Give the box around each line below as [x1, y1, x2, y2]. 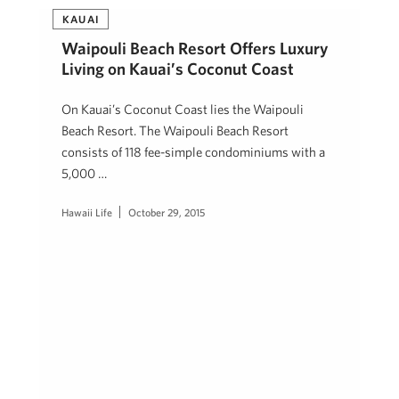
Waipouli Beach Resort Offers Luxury [61, 38, 328, 58]
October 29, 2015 [128, 206, 205, 218]
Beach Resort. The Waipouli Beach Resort [61, 123, 289, 138]
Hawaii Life [61, 206, 112, 218]
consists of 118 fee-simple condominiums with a [61, 144, 325, 159]
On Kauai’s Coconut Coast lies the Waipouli [61, 102, 304, 117]
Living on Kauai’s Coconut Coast [61, 59, 294, 78]
